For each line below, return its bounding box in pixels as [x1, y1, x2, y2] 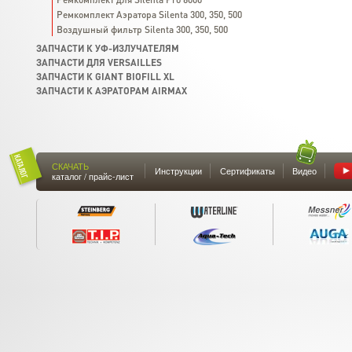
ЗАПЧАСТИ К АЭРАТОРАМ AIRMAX [36, 85, 187, 97]
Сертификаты [219, 164, 275, 177]
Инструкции [154, 164, 202, 177]
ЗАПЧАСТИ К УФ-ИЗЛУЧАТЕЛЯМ [36, 42, 179, 54]
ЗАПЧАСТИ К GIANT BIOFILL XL [36, 71, 174, 82]
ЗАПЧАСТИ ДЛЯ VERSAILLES [36, 57, 162, 68]
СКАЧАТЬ [52, 159, 89, 172]
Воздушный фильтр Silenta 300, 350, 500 [57, 24, 228, 35]
